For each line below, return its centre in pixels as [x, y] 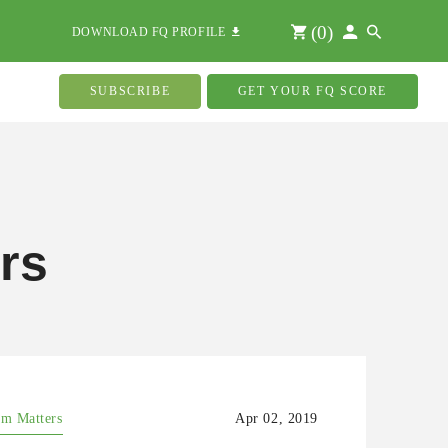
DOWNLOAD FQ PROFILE [152, 32]
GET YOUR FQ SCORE [312, 91]
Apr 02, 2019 [276, 418]
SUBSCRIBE [130, 91]
